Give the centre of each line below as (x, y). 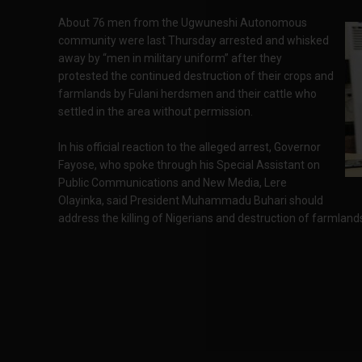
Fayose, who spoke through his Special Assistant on (189, 165)
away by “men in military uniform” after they (170, 58)
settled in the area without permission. (156, 112)
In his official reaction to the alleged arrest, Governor (189, 147)
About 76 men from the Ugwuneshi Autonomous (183, 23)
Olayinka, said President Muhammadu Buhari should (191, 200)
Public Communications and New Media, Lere (173, 183)
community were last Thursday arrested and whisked (194, 40)
